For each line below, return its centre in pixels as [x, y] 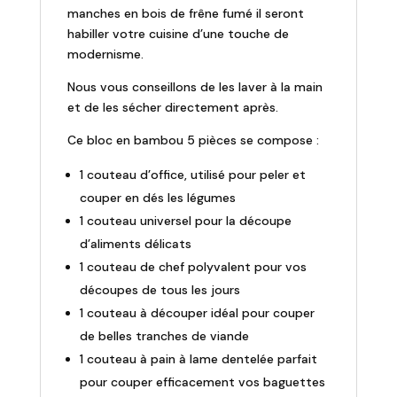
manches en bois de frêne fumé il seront [185, 14]
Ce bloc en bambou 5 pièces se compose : [193, 140]
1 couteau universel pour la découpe [185, 221]
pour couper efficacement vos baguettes [202, 382]
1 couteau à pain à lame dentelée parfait [198, 359]
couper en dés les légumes [157, 198]
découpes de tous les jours [160, 290]
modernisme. [105, 54]
